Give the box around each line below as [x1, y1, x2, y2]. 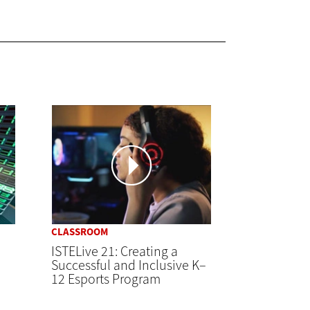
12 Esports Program [51, 270, 161, 289]
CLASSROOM [51, 225, 108, 239]
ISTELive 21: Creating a [51, 242, 178, 262]
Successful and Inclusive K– [51, 256, 206, 275]
